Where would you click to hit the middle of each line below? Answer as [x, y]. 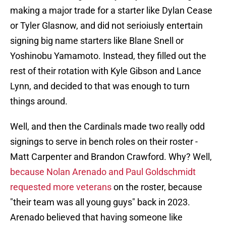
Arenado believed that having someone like [96, 217]
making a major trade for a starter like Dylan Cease [111, 11]
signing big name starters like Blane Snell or [97, 41]
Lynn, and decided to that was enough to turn [100, 86]
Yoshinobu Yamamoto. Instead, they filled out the [108, 56]
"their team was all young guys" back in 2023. [100, 202]
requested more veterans [61, 187]
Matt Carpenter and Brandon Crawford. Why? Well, [111, 157]
